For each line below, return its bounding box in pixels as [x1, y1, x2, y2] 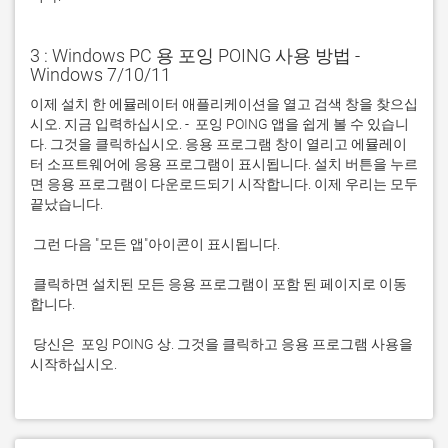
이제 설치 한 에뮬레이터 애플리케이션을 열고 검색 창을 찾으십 [30, 96, 418, 112]
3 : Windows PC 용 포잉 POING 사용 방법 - [30, 45, 360, 66]
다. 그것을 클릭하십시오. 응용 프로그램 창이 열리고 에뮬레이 [30, 136, 407, 152]
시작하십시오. [30, 356, 117, 372]
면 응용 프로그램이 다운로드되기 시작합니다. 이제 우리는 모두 [30, 176, 418, 192]
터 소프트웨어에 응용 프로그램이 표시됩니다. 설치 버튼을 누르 [30, 156, 418, 172]
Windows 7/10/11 [30, 64, 171, 85]
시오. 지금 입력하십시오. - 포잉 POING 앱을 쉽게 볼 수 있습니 [30, 116, 409, 132]
